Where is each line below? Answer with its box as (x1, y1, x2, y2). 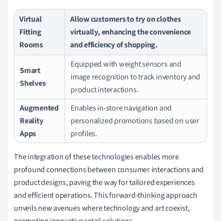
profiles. (71, 128, 98, 139)
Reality (20, 115, 43, 126)
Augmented (20, 102, 59, 113)
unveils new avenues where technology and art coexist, (14, 202, 190, 214)
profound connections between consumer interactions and (14, 164, 204, 175)
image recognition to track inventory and (71, 71, 201, 82)
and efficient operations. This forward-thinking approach (14, 189, 197, 201)
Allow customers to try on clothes (70, 13, 181, 25)
